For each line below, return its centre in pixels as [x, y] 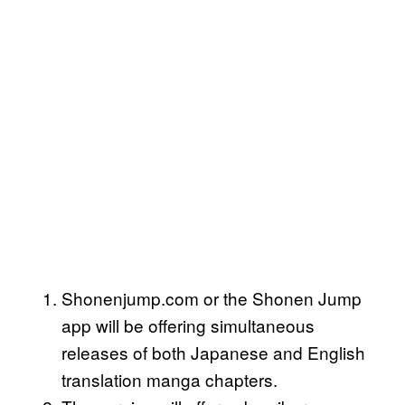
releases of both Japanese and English [213, 353]
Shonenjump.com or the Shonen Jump [212, 298]
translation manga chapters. [170, 380]
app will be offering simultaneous [188, 325]
